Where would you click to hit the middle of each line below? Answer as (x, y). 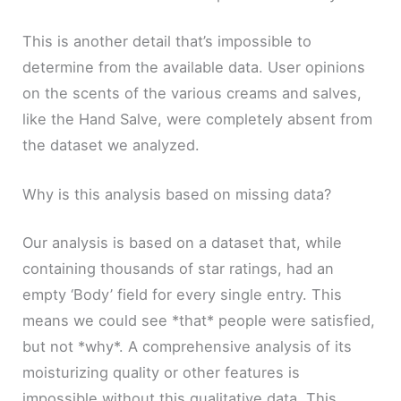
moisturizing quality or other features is (162, 373)
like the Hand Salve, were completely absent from (198, 119)
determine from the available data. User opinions (194, 68)
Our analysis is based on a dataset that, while (183, 243)
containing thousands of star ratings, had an (179, 269)
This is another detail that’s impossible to (167, 42)
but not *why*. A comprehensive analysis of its (188, 347)
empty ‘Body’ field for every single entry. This (183, 295)
